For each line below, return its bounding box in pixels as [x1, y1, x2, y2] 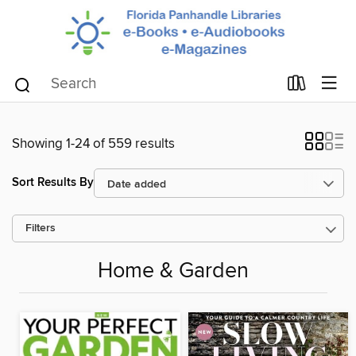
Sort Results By [12, 175, 94, 191]
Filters [25, 221, 56, 235]
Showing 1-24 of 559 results [12, 134, 175, 153]
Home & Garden [98, 257, 249, 284]
